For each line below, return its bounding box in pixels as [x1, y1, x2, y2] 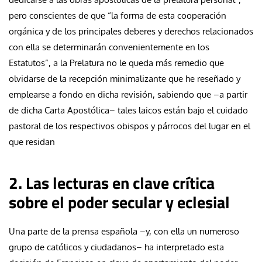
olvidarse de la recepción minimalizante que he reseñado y [9, 73, 240, 84]
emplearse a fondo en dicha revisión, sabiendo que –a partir [9, 88, 247, 100]
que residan [9, 136, 55, 147]
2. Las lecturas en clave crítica [9, 170, 215, 195]
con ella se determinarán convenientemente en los [9, 41, 209, 53]
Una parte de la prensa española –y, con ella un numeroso [9, 225, 239, 237]
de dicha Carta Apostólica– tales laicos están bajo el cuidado [9, 104, 248, 116]
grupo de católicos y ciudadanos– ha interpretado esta [9, 241, 224, 253]
